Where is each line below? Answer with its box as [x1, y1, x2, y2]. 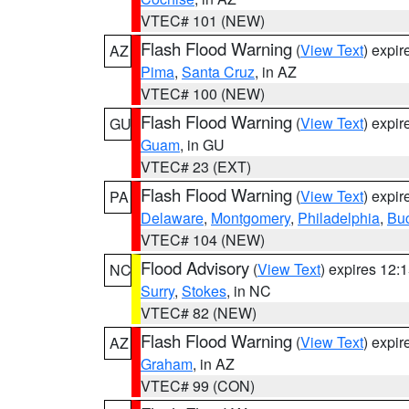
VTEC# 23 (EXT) [141, 156, 251, 177]
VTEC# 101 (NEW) [141, 10, 265, 31]
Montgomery [211, 207, 290, 228]
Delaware [141, 207, 204, 228]
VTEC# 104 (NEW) [141, 229, 265, 250]
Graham [141, 353, 193, 374]
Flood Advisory [141, 256, 249, 279]
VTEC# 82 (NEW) [141, 302, 257, 323]
